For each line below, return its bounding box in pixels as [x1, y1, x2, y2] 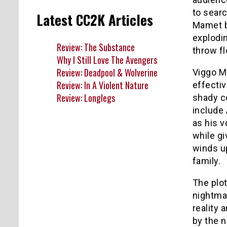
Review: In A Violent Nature [57, 78, 148, 92]
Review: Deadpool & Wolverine [57, 65, 158, 79]
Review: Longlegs [57, 91, 115, 104]
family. [192, 155, 220, 166]
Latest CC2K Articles [36, 10, 153, 30]
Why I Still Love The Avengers [57, 53, 157, 66]
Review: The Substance [57, 40, 135, 54]
